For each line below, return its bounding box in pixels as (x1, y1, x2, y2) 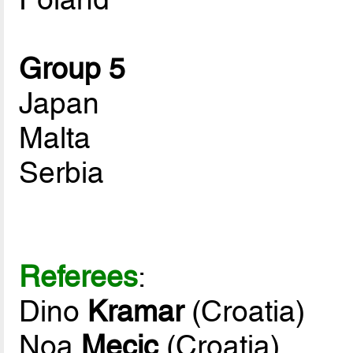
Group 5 (19, 51, 126, 87)
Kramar (87, 294, 184, 329)
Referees (19, 259, 139, 295)
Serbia (19, 155, 105, 191)
